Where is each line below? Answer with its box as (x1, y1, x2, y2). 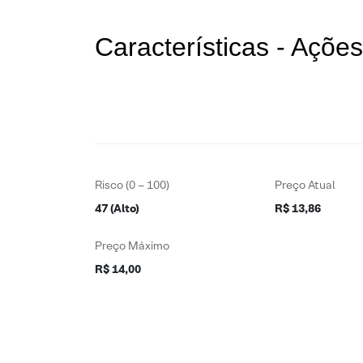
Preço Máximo (95, 238, 169, 253)
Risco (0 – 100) (95, 177, 169, 192)
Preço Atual (275, 177, 335, 192)
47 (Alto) (95, 201, 139, 216)
